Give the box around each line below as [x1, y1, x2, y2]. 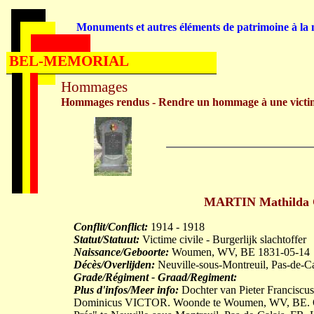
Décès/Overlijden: [74, 259, 155, 271]
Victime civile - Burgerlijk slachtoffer [139, 233, 306, 245]
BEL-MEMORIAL [9, 53, 129, 69]
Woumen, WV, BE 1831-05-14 [169, 246, 310, 258]
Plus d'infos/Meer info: [74, 284, 179, 296]
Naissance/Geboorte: [74, 246, 169, 258]
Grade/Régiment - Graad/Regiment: [74, 271, 237, 283]
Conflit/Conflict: [74, 221, 148, 233]
